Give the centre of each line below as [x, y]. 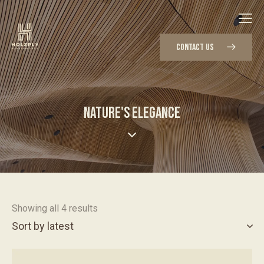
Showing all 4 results [55, 209]
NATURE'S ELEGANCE [132, 114]
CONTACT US [195, 47]
